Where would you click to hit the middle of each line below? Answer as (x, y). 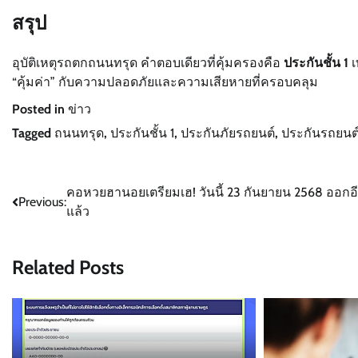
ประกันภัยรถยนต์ (228, 133)
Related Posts (68, 267)
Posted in (40, 109)
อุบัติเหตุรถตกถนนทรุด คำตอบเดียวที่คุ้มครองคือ (148, 62)
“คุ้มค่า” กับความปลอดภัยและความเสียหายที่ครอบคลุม (165, 82)
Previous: (42, 201)
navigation (54, 225)
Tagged (33, 133)
